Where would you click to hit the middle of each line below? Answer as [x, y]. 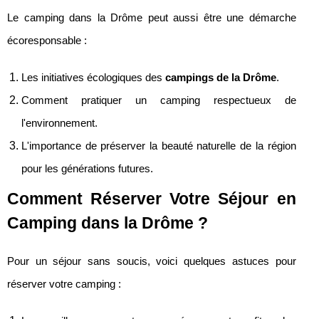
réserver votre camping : [64, 284]
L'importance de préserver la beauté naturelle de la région [159, 146]
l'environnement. [59, 123]
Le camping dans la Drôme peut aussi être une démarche [152, 17]
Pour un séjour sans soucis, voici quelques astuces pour [152, 261]
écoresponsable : [47, 40]
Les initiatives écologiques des [93, 77]
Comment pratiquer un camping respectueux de [159, 100]
